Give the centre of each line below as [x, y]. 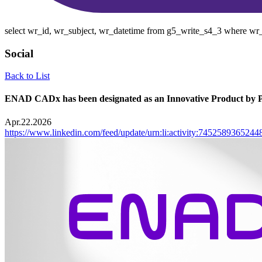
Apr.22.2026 [28, 122]
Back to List [27, 76]
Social [19, 53]
